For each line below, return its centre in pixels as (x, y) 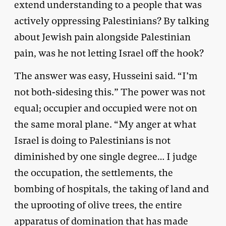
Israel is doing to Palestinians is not (92, 140)
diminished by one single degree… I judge (106, 156)
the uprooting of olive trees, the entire (98, 205)
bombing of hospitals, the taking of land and (111, 189)
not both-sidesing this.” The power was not (110, 92)
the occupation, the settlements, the (94, 173)
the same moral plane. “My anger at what (105, 124)
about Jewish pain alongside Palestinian (102, 37)
